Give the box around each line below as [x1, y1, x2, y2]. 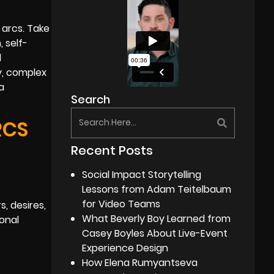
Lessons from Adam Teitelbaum [82, 182, 232, 196]
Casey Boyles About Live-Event [82, 226, 228, 240]
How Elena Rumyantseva [82, 255, 198, 270]
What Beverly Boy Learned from [82, 211, 231, 226]
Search [71, 91, 111, 107]
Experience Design [82, 240, 169, 255]
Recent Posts [71, 141, 154, 159]
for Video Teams [82, 196, 161, 211]
